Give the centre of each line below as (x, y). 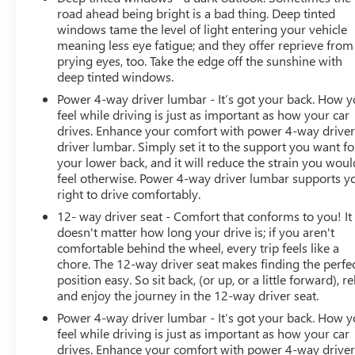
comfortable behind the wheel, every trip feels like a (198, 247)
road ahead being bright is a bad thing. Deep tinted (197, 13)
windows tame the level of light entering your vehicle (202, 29)
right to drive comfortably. (129, 193)
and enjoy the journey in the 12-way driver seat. (188, 295)
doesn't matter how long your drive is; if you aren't (196, 231)
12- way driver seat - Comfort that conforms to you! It (205, 216)
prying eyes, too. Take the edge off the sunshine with (200, 60)
